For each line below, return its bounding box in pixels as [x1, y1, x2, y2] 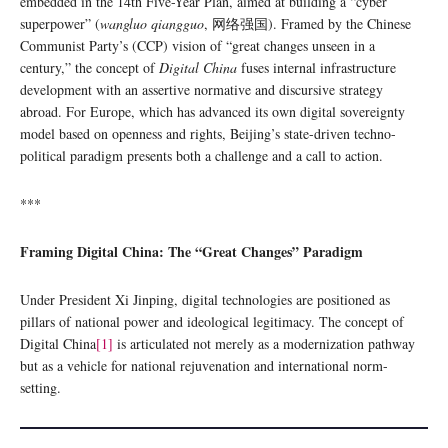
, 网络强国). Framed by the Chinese [204, 13, 411, 33]
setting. [20, 377, 61, 397]
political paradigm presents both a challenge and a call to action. [20, 145, 383, 165]
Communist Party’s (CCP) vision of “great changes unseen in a [20, 35, 375, 55]
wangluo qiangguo [100, 13, 204, 33]
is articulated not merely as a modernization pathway [113, 333, 415, 353]
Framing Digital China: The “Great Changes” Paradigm [20, 240, 363, 262]
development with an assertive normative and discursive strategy [20, 79, 383, 99]
